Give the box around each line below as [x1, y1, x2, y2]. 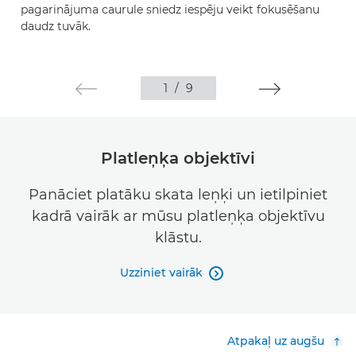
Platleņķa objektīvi [101, 149, 255, 168]
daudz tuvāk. [21, 19, 91, 33]
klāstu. [154, 229, 202, 246]
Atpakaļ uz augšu [227, 334, 324, 348]
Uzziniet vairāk [120, 265, 203, 280]
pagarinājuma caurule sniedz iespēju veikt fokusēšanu [21, 2, 319, 17]
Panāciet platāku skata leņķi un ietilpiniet [29, 186, 327, 203]
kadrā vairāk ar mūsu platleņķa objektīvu [31, 207, 325, 225]
